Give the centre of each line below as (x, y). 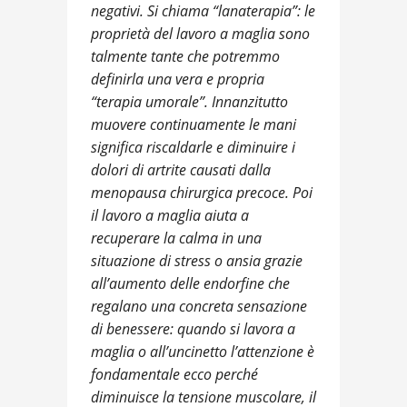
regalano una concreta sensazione (199, 307)
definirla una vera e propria (178, 79)
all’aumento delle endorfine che (190, 284)
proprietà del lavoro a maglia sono (200, 34)
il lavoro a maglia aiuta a (170, 216)
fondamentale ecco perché (174, 375)
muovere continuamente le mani (194, 125)
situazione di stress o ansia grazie (197, 261)
